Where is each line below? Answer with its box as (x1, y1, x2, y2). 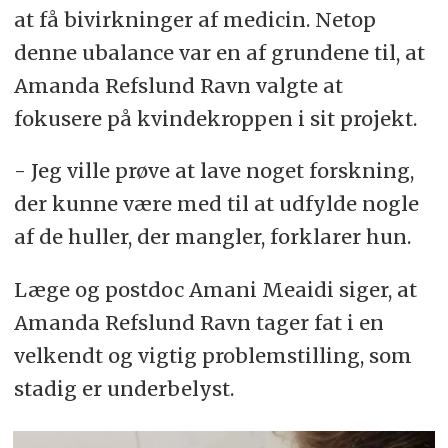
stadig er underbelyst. (13, 376, 234, 402)
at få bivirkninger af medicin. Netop (13, 6, 376, 32)
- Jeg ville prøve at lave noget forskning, (13, 158, 414, 184)
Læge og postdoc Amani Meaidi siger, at (13, 277, 417, 303)
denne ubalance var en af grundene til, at (13, 39, 425, 65)
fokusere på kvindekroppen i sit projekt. (13, 105, 417, 131)
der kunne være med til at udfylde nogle (13, 191, 419, 217)
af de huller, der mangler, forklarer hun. (13, 224, 411, 250)
